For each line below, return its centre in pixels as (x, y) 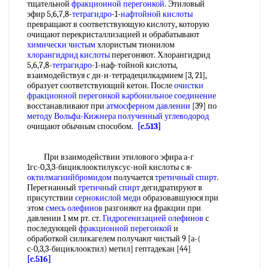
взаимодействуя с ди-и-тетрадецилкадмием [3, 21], (117, 75)
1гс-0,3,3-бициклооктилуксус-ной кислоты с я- (110, 167)
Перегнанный (53, 188)
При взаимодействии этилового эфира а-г (110, 157)
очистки (189, 86)
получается (133, 177)
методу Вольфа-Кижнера (71, 116)
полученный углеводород (163, 116)
